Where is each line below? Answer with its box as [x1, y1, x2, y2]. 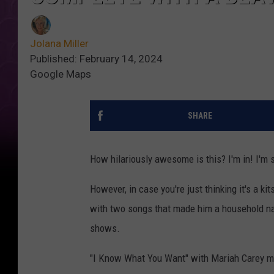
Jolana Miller [30, 37, 89, 50]
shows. [90, 222, 120, 235]
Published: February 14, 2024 [30, 53, 163, 65]
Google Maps [30, 68, 91, 81]
